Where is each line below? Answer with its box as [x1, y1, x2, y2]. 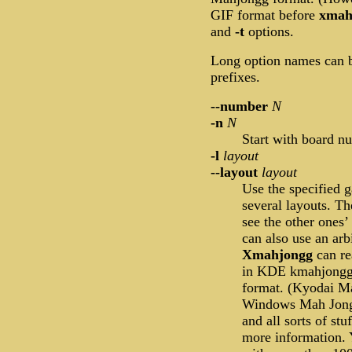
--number [211, 98, 272, 115]
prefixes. [211, 69, 260, 86]
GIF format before [211, 7, 319, 24]
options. [244, 24, 294, 40]
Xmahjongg [242, 247, 317, 263]
